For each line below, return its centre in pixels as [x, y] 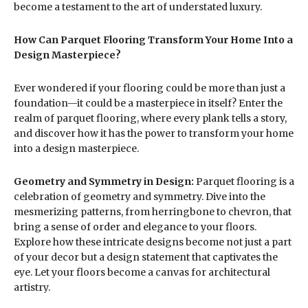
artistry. [32, 288]
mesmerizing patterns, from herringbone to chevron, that [153, 212]
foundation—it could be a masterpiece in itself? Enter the [148, 103]
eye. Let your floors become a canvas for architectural [142, 273]
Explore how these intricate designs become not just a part [153, 242]
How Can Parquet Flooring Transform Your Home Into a [153, 40]
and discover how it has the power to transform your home [154, 134]
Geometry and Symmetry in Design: [104, 182]
